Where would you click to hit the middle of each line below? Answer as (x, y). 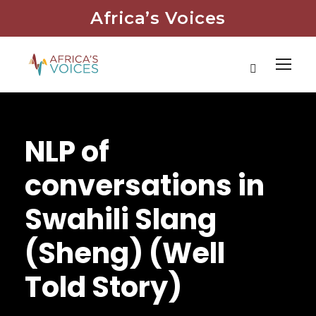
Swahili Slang (121, 220)
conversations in (145, 186)
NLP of (67, 152)
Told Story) (103, 287)
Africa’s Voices (158, 18)
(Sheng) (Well (125, 254)
